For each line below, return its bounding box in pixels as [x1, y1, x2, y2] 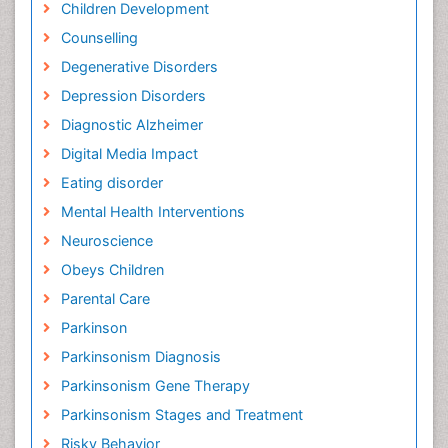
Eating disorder [60, 174, 163, 192]
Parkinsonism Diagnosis [60, 348, 221, 366]
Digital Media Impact [60, 145, 198, 163]
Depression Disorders [60, 87, 206, 105]
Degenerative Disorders [60, 58, 218, 76]
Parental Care [60, 290, 150, 308]
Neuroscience [60, 232, 153, 250]
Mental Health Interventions [60, 203, 245, 221]
